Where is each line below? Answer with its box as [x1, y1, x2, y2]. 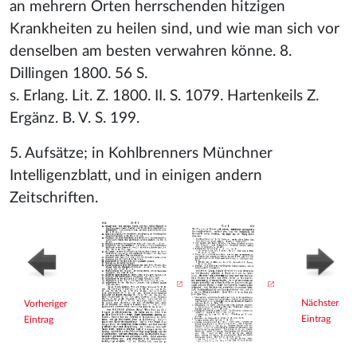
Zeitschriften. [10, 190, 98, 206]
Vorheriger [24, 299, 67, 308]
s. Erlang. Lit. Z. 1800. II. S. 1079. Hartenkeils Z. [10, 88, 319, 104]
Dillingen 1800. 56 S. [10, 66, 147, 81]
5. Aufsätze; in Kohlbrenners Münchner [10, 146, 273, 161]
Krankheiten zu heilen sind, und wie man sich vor [10, 22, 339, 37]
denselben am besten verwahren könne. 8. [10, 44, 292, 59]
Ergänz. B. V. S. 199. [10, 111, 139, 126]
